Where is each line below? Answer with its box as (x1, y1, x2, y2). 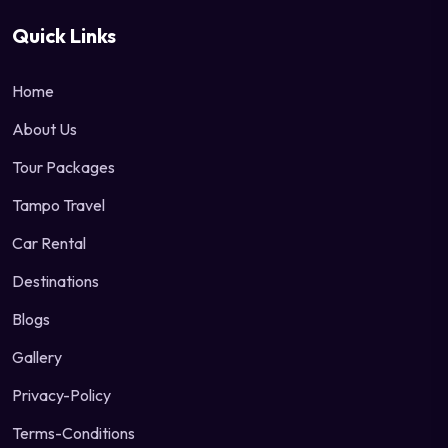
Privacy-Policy (12, 385, 111, 406)
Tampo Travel (12, 195, 105, 216)
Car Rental (12, 233, 86, 254)
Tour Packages (12, 157, 115, 178)
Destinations (12, 271, 99, 292)
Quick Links (12, 23, 116, 49)
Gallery (12, 347, 62, 368)
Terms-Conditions (12, 423, 135, 444)
